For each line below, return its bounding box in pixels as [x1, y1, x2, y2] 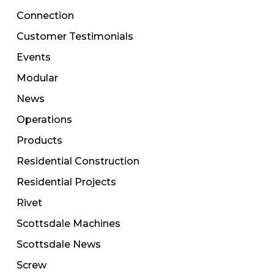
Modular [16, 72, 58, 84]
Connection [16, 10, 74, 22]
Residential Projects [16, 176, 116, 188]
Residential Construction [16, 155, 139, 168]
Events [16, 51, 51, 64]
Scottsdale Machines [16, 218, 120, 230]
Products [16, 135, 62, 147]
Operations [16, 114, 72, 126]
